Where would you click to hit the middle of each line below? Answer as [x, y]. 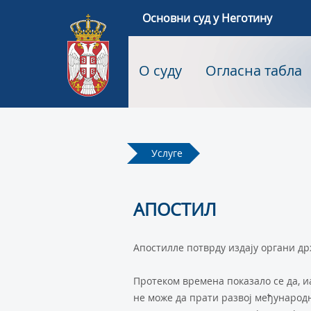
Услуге [167, 153]
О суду [160, 70]
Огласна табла [253, 70]
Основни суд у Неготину [207, 18]
